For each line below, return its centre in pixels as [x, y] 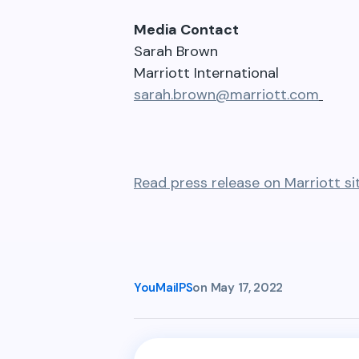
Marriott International [206, 73]
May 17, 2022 [247, 288]
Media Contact [186, 30]
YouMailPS [163, 288]
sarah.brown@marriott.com [226, 95]
